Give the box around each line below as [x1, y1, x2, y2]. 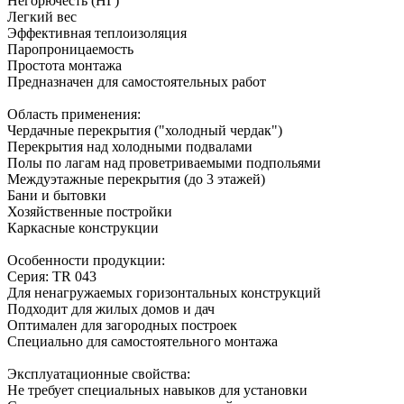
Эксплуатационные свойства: [7, 365, 190, 381]
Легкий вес [7, 8, 77, 24]
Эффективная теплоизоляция [7, 24, 187, 41]
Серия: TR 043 [7, 268, 96, 284]
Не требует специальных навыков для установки [7, 381, 308, 398]
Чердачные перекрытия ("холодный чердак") [7, 122, 282, 138]
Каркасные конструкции [7, 219, 159, 235]
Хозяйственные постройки [7, 203, 172, 219]
